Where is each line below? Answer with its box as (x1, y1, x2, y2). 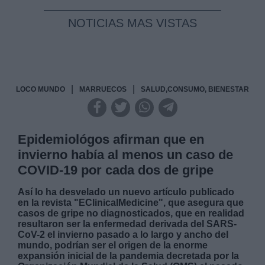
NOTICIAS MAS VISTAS (68, 16, 197, 30)
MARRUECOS (79, 85, 127, 93)
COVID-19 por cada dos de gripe (18, 162, 214, 177)
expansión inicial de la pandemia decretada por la (18, 250, 240, 261)
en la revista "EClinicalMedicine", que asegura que (18, 197, 244, 208)
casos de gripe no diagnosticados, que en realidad (18, 208, 245, 218)
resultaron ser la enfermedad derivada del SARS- (18, 218, 237, 229)
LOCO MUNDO (16, 85, 65, 93)
